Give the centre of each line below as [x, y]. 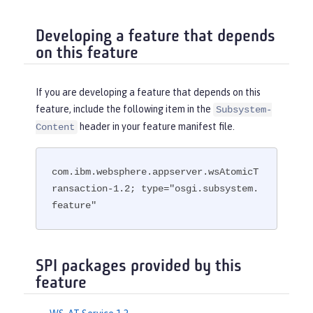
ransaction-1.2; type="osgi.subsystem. [155, 189]
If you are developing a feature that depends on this [148, 92]
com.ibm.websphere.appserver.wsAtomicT [155, 172]
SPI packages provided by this [139, 267]
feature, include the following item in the [124, 109]
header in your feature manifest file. [156, 126]
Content [55, 127]
